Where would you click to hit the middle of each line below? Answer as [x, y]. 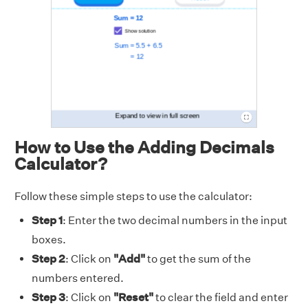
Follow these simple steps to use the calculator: [133, 196]
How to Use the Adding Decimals [144, 147]
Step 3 [48, 297]
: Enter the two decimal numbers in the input [175, 220]
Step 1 [47, 220]
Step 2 [48, 259]
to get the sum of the [198, 259]
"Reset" [133, 297]
